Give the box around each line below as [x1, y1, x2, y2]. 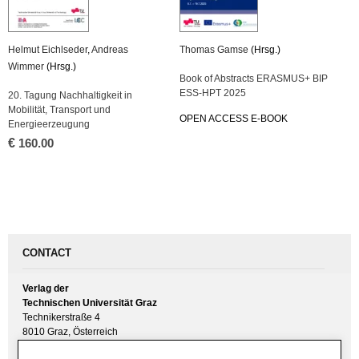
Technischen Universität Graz [22, 296, 157, 309]
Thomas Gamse [179, 44, 248, 56]
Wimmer [8, 61, 44, 73]
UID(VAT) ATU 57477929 [22, 340, 130, 352]
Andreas [91, 44, 128, 56]
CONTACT [22, 246, 71, 259]
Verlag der [22, 282, 69, 294]
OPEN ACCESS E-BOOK [179, 113, 288, 125]
